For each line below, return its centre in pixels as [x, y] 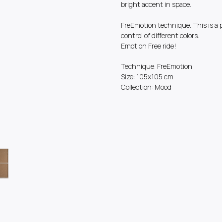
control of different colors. [160, 35]
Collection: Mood [146, 87]
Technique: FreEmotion [157, 66]
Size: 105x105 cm [147, 76]
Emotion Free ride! [149, 46]
